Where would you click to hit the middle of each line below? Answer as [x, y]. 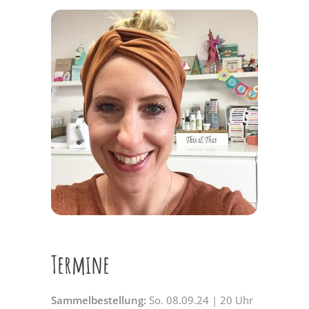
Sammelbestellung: [99, 300]
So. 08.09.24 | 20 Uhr [200, 300]
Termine [80, 265]
